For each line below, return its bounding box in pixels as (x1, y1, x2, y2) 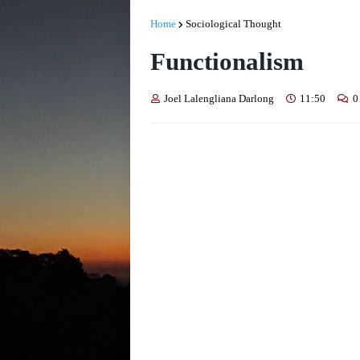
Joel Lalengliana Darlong (164, 92, 274, 105)
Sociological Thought (186, 18, 281, 31)
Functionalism (150, 47, 304, 76)
